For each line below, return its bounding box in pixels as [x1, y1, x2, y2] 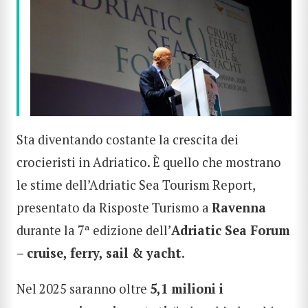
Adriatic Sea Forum [171, 222, 290, 239]
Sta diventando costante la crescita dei [16, 131, 239, 148]
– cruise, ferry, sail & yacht [16, 245, 181, 262]
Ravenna [212, 199, 266, 217]
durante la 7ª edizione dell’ [16, 222, 171, 239]
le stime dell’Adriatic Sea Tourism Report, [16, 177, 255, 194]
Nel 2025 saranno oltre [16, 280, 150, 297]
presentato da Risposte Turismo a [16, 199, 212, 217]
